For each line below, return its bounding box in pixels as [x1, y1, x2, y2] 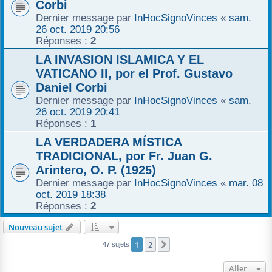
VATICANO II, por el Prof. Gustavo [36, 66, 233, 80]
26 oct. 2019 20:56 [36, 23, 120, 35]
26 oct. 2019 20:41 [36, 106, 120, 117]
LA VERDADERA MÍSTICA [36, 135, 182, 149]
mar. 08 [229, 177, 263, 188]
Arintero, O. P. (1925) [36, 163, 156, 177]
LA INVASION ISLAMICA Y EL [36, 52, 204, 66]
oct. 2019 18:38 [36, 188, 106, 200]
